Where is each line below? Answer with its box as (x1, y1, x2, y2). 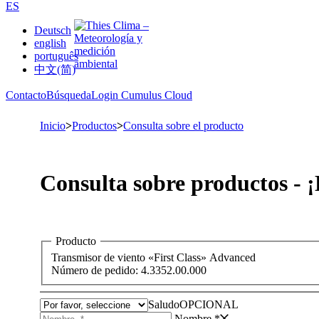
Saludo (148, 298, 179, 311)
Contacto (6, 89, 46, 101)
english (34, 37, 66, 49)
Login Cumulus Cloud (91, 89, 192, 101)
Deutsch (34, 24, 71, 36)
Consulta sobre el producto (123, 120, 244, 132)
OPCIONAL (179, 298, 239, 311)
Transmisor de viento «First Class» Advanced (51, 251, 256, 264)
